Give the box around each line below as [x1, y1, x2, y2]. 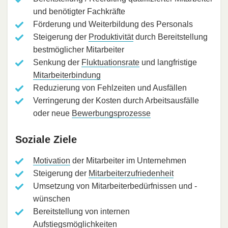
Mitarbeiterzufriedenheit [89, 169, 174, 178]
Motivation [33, 156, 70, 165]
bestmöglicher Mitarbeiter [33, 45, 124, 54]
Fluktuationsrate [81, 58, 139, 67]
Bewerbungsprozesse [72, 109, 151, 118]
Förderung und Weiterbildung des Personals [33, 20, 193, 29]
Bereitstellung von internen [33, 207, 130, 216]
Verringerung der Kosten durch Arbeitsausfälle [33, 96, 199, 105]
